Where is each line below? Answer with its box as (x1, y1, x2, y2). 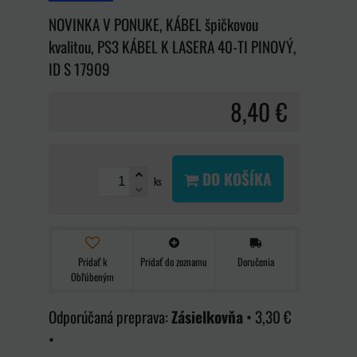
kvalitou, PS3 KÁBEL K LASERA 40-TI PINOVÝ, (49, 34, 296, 58)
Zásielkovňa (171, 305, 243, 329)
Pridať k (78, 254, 108, 270)
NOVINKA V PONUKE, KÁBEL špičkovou (49, 12, 258, 36)
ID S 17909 (49, 57, 110, 80)
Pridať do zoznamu (140, 254, 208, 270)
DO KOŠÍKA (198, 167, 272, 190)
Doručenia (237, 254, 274, 270)
